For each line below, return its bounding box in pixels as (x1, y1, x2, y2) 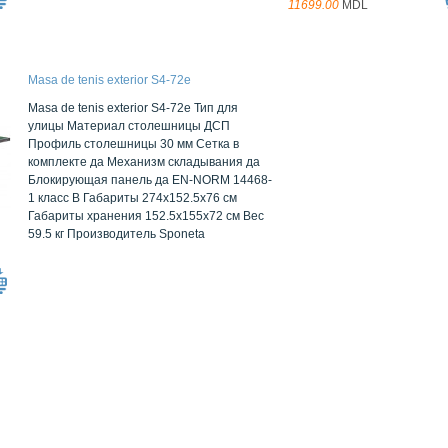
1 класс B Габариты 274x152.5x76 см (28, 191, 237, 205)
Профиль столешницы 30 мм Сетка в (28, 137, 239, 151)
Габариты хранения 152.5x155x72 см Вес (28, 209, 264, 223)
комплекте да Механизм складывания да (28, 155, 260, 169)
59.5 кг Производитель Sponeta (28, 227, 205, 241)
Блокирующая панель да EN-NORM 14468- (28, 173, 272, 187)
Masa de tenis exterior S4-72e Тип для (28, 101, 238, 115)
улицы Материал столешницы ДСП (28, 119, 230, 133)
